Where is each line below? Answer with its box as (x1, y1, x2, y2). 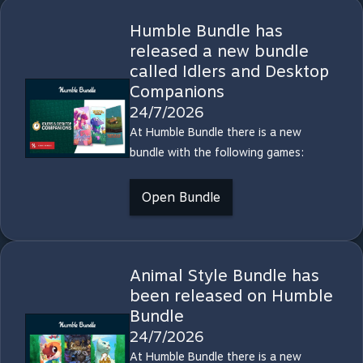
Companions (129, 82, 224, 101)
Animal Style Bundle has (129, 266, 319, 285)
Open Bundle (141, 190, 220, 205)
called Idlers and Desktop (129, 62, 329, 81)
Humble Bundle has (129, 21, 283, 41)
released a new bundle (129, 41, 309, 61)
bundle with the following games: (129, 146, 304, 159)
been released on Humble (129, 286, 333, 305)
